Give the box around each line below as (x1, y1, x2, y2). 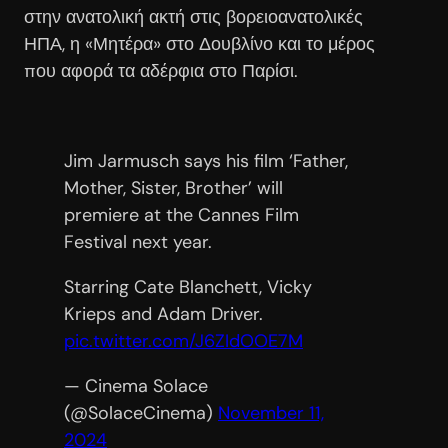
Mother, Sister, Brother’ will (64, 175, 283, 200)
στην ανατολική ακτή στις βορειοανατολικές (24, 4, 363, 29)
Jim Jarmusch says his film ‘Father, (64, 148, 348, 173)
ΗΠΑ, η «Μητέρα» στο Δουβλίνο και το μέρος (24, 31, 375, 56)
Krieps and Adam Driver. (64, 301, 263, 326)
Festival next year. (64, 229, 212, 254)
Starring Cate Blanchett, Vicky (64, 274, 312, 299)
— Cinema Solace (64, 373, 208, 398)
